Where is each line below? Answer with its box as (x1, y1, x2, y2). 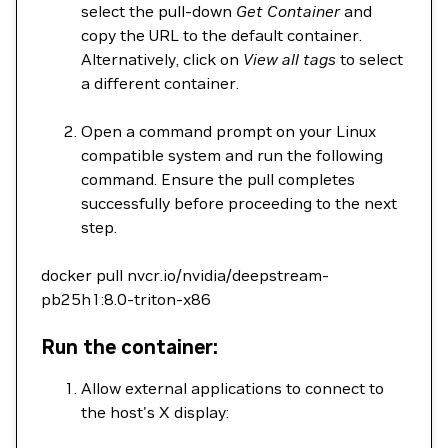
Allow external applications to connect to (81, 378, 384, 398)
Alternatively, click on (81, 49, 243, 69)
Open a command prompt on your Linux (81, 121, 376, 141)
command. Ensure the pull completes (81, 169, 355, 189)
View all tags (243, 49, 336, 69)
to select (336, 49, 403, 69)
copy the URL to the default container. (81, 25, 362, 45)
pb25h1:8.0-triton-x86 (41, 289, 211, 309)
